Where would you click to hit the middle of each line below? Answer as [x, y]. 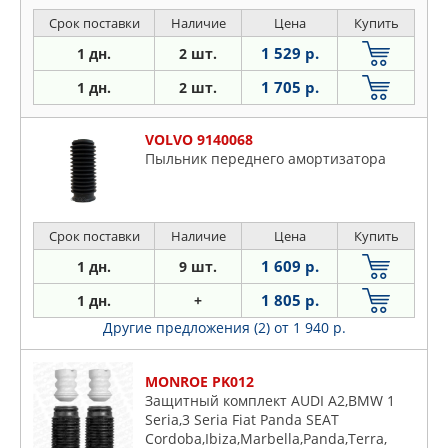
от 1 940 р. [309, 328]
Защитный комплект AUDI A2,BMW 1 [270, 401]
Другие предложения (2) [188, 328]
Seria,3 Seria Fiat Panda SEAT [242, 420]
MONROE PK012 [199, 382]
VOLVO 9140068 [199, 140]
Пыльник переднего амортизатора [265, 159]
